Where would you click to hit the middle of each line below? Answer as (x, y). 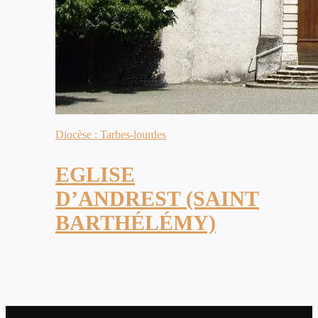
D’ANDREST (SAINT (157, 199)
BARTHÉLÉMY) (136, 223)
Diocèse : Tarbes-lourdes (111, 135)
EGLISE (95, 175)
